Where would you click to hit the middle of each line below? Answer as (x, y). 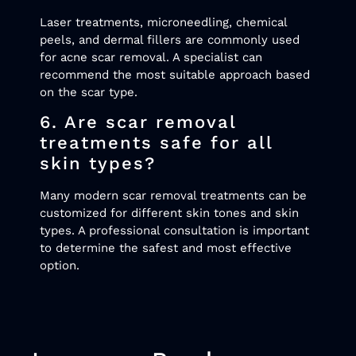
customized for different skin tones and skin (169, 213)
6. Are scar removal (138, 122)
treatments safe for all (156, 143)
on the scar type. (89, 92)
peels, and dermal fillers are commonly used (170, 39)
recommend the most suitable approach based (175, 74)
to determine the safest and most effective (166, 248)
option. (60, 266)
